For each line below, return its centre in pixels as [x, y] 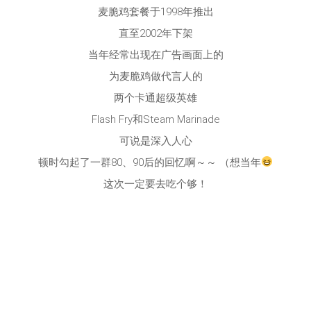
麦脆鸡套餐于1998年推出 [155, 11]
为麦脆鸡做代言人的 [155, 76]
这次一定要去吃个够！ [155, 184]
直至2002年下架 [155, 33]
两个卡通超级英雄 [155, 98]
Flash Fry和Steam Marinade [155, 119]
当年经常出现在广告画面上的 [155, 54]
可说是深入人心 [155, 141]
